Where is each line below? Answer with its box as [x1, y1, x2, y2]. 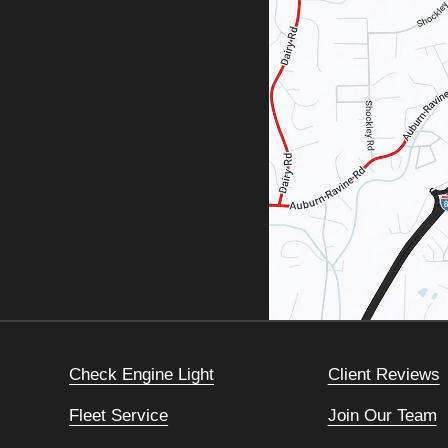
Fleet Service [69, 405, 169, 426]
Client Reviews [327, 364, 440, 385]
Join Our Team [327, 405, 437, 426]
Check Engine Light [69, 364, 215, 385]
